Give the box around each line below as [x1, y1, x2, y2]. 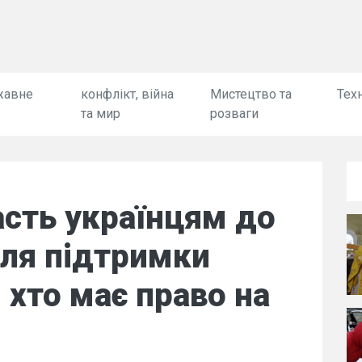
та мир [81, 106, 121, 121]
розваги [209, 106, 259, 121]
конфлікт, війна [81, 86, 175, 102]
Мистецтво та [209, 86, 292, 102]
